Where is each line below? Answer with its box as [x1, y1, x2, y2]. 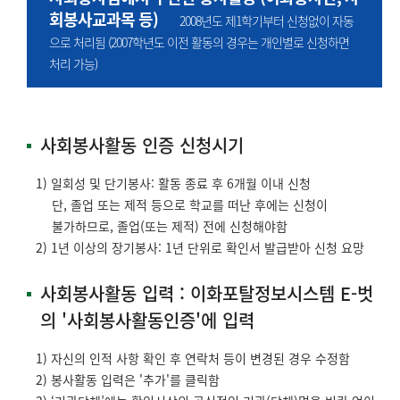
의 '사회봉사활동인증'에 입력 [40, 306, 254, 333]
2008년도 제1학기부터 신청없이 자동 [158, 11, 354, 29]
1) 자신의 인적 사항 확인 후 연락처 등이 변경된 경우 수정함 [36, 348, 350, 367]
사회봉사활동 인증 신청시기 [40, 131, 244, 158]
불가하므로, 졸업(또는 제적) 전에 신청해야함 [52, 216, 287, 235]
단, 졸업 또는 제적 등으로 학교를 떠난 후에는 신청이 [52, 195, 328, 213]
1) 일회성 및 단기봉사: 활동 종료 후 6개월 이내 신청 [36, 173, 311, 192]
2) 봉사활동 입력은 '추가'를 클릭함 [36, 370, 220, 388]
